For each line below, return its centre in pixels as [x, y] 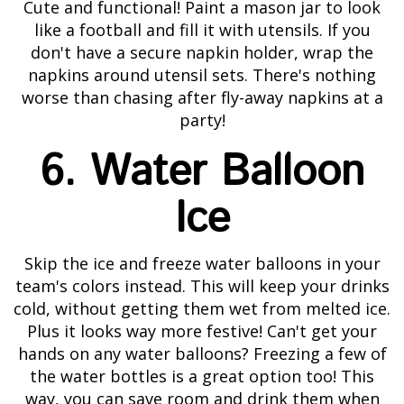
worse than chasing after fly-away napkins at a [202, 98]
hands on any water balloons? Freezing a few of [202, 354]
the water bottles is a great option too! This [202, 376]
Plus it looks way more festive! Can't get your [202, 331]
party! [202, 120]
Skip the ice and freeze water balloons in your [202, 264]
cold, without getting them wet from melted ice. [202, 309]
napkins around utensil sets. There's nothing [202, 75]
